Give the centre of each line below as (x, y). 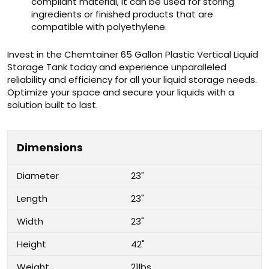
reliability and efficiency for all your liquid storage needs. (132, 80)
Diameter (38, 176)
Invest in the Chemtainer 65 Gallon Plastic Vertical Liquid (133, 54)
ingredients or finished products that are (122, 14)
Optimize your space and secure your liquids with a (121, 92)
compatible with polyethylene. (99, 27)
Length (32, 198)
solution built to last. (53, 105)
